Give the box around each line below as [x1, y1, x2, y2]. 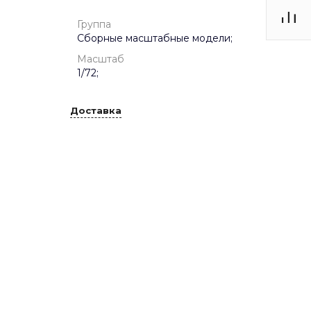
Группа [77, 18, 111, 31]
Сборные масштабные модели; [77, 32, 233, 44]
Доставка [70, 105, 121, 117]
